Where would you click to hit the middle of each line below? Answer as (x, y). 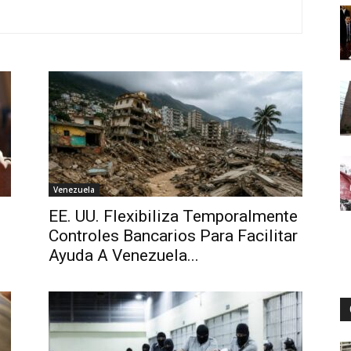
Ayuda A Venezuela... (124, 255)
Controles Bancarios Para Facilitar (173, 236)
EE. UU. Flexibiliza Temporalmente (173, 216)
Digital (191, 62)
